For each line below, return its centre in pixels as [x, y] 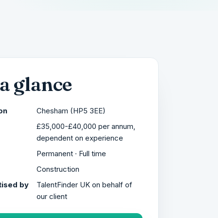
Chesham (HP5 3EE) [71, 111]
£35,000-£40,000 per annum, [86, 126]
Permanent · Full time [71, 154]
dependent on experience [80, 138]
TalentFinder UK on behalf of [84, 185]
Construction [58, 169]
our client [52, 196]
